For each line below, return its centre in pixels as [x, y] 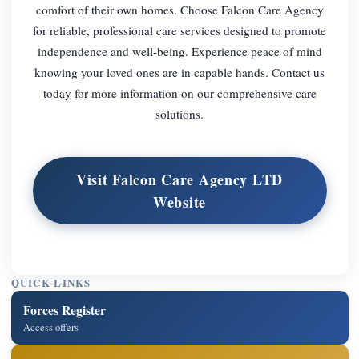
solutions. [179, 113]
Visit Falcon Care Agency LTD [179, 180]
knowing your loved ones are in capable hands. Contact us [179, 72]
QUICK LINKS [51, 283]
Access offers [51, 327]
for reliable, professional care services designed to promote [179, 30]
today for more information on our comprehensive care [179, 93]
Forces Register [65, 309]
